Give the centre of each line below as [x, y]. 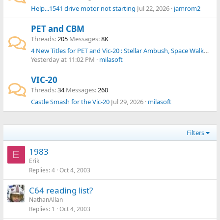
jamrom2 [187, 8]
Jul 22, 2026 [153, 8]
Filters [195, 133]
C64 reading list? [61, 190]
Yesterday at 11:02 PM [63, 59]
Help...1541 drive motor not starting [83, 8]
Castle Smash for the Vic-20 [70, 102]
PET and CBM [57, 29]
